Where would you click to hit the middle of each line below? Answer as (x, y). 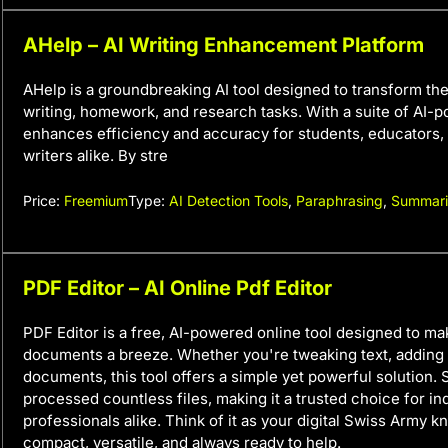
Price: (43, 200)
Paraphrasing (339, 200)
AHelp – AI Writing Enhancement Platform (223, 45)
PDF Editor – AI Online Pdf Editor (177, 287)
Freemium (96, 200)
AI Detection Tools (228, 200)
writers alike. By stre (95, 155)
